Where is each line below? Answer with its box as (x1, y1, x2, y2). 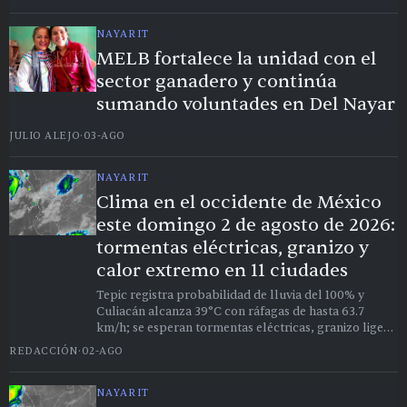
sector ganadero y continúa (96, 70, 337, 94)
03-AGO (83, 129, 125, 144)
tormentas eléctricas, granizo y (96, 236, 369, 260)
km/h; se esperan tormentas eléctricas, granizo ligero (96, 321, 396, 336)
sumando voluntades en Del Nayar (96, 93, 395, 116)
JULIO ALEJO (9, 129, 81, 144)
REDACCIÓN (9, 344, 78, 359)
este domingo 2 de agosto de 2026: (96, 213, 395, 237)
